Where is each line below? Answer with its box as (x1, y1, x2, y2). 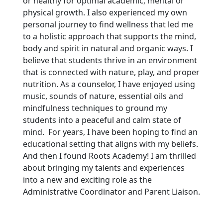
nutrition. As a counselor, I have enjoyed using (22, 79, 195, 90)
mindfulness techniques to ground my (22, 103, 167, 114)
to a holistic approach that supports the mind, (22, 31, 196, 42)
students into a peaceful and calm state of (22, 114, 181, 126)
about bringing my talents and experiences (22, 162, 185, 174)
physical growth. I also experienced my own (22, 7, 187, 18)
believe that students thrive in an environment (22, 55, 197, 66)
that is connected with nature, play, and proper (22, 67, 200, 78)
